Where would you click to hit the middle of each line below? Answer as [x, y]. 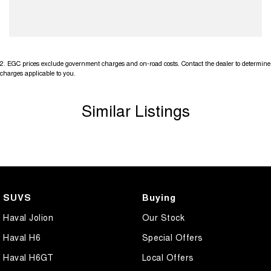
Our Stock [163, 217]
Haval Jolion [28, 217]
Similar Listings [135, 110]
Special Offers [172, 237]
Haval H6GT [28, 257]
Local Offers [168, 257]
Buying [159, 197]
